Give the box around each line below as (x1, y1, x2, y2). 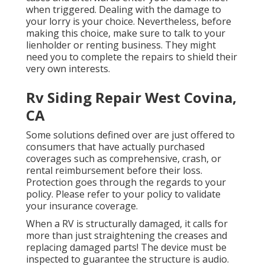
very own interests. (26, 62, 110, 76)
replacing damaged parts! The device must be (26, 241, 227, 254)
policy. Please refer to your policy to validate (26, 188, 221, 201)
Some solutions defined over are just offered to (26, 128, 235, 142)
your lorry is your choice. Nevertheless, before (26, 15, 231, 28)
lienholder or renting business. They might (26, 38, 216, 52)
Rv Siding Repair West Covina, (26, 88, 237, 108)
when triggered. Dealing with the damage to (26, 3, 221, 17)
